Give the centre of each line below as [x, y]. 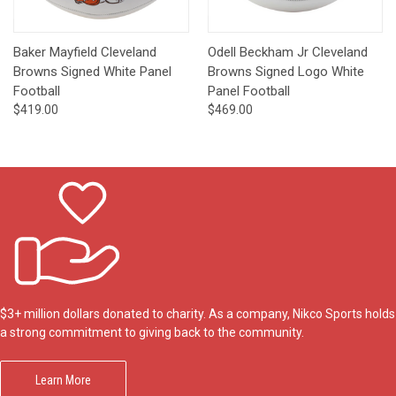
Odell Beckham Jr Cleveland [287, 53]
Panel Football [248, 91]
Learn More [63, 381]
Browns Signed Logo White [286, 72]
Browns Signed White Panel [92, 72]
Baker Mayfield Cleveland [85, 53]
